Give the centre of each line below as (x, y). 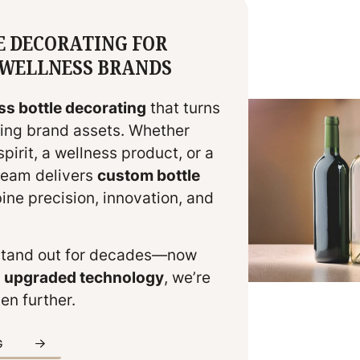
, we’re (187, 278)
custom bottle (148, 176)
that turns (183, 108)
